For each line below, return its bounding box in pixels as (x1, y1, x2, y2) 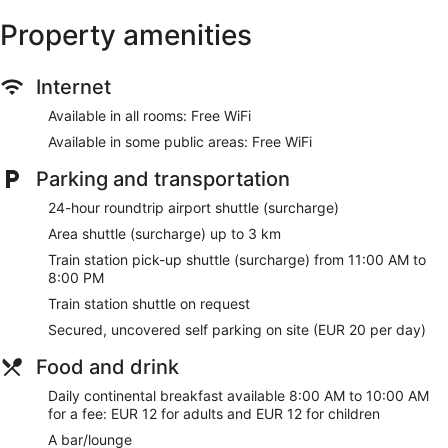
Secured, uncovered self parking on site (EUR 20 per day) (48, 321, 426, 339)
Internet (36, 75, 111, 100)
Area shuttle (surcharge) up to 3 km (48, 225, 281, 243)
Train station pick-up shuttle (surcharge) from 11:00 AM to (48, 251, 426, 269)
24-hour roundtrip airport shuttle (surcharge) (48, 199, 339, 217)
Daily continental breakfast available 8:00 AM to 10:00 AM (48, 387, 429, 405)
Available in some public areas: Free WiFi (48, 133, 312, 151)
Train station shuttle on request (48, 295, 250, 313)
